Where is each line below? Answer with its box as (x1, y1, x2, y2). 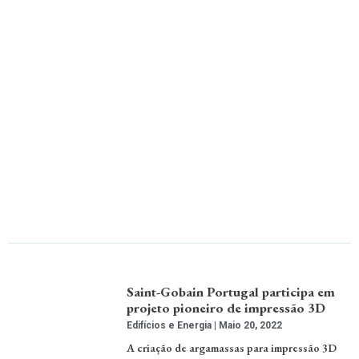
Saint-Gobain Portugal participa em (127, 282, 336, 301)
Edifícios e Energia (127, 319, 215, 331)
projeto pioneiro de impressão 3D (127, 298, 326, 317)
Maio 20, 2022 (216, 319, 283, 331)
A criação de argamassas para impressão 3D (127, 340, 337, 355)
